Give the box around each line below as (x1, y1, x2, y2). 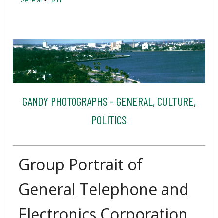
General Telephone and (18, 178, 189, 200)
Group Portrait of (18, 153, 143, 175)
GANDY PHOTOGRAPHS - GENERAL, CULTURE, (22, 94, 196, 109)
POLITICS (91, 112, 127, 127)
